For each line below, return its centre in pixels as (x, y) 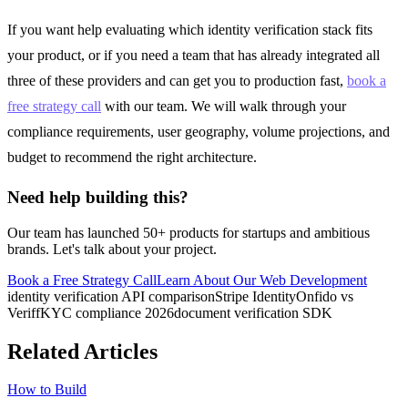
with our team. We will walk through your (224, 107)
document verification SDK (253, 312)
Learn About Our (206, 280)
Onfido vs (325, 296)
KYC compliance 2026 (107, 312)
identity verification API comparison (111, 296)
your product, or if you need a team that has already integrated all (194, 56)
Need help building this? (98, 197)
